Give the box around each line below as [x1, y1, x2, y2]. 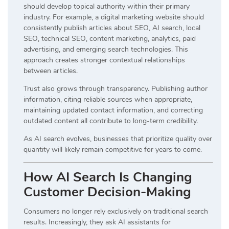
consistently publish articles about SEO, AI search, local [24, 22, 200, 33]
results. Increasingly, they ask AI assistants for [24, 217, 171, 227]
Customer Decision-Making [24, 182, 191, 201]
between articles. [24, 65, 78, 76]
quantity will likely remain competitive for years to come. [24, 144, 202, 154]
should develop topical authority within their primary [24, 1, 190, 11]
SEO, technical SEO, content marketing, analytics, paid [24, 33, 196, 43]
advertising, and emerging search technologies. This [24, 44, 188, 54]
